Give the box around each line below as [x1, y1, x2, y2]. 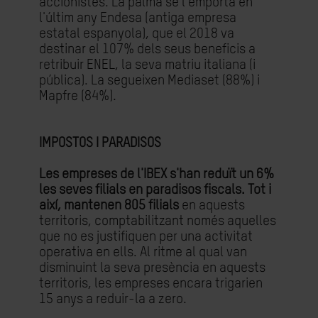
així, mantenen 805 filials [39, 199, 179, 212]
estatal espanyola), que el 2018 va [39, 27, 234, 40]
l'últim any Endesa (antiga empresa [39, 11, 236, 25]
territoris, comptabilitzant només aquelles [39, 214, 276, 228]
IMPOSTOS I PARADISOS [39, 136, 161, 150]
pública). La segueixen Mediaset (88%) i [39, 74, 260, 87]
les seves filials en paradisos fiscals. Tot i [39, 183, 271, 197]
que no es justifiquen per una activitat [39, 230, 253, 243]
